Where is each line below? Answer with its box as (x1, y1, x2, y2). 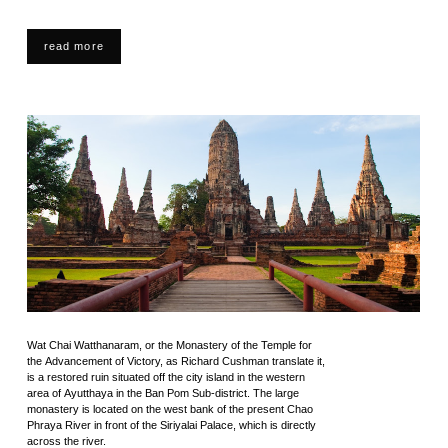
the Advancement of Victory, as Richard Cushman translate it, (26, 355, 325, 367)
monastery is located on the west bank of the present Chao (26, 403, 313, 415)
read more (43, 40, 104, 52)
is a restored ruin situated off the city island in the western (26, 371, 305, 383)
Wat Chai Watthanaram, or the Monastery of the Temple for (26, 339, 312, 351)
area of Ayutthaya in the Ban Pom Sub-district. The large (26, 387, 299, 399)
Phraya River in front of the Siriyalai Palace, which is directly (26, 419, 316, 431)
